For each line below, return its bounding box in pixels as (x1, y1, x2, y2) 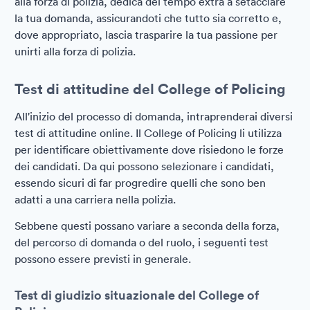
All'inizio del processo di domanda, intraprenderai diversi (15, 109, 293, 123)
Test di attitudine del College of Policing (15, 79, 286, 98)
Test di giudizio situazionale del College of (15, 286, 259, 303)
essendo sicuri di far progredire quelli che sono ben (15, 176, 266, 190)
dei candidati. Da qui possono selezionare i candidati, (15, 159, 274, 173)
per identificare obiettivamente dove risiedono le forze (15, 143, 284, 156)
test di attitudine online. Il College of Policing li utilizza (15, 126, 282, 140)
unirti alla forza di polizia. (15, 44, 136, 58)
